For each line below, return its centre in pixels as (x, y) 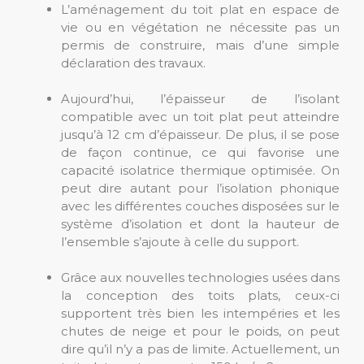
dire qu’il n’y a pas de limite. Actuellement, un (200, 349)
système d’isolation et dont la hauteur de (200, 224)
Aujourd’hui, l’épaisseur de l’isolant (200, 99)
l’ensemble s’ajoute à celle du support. (180, 242)
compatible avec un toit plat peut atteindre (200, 117)
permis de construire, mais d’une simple (200, 45)
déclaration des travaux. (133, 63)
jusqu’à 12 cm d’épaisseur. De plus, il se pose (200, 134)
